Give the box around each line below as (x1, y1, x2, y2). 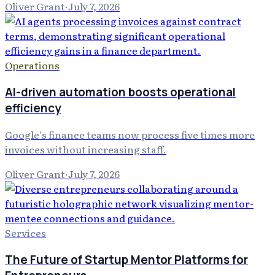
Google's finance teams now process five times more (5, 127, 255, 142)
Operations (5, 57, 60, 72)
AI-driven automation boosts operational (5, 83, 236, 100)
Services (5, 225, 46, 241)
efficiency (5, 99, 61, 116)
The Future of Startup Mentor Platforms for (5, 252, 248, 268)
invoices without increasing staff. (5, 142, 166, 157)
